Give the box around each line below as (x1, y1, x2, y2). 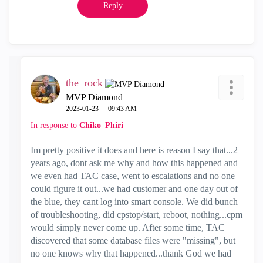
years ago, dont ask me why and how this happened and (31, 158, 238, 168)
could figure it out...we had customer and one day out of (31, 184, 238, 194)
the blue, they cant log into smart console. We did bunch (31, 197, 238, 207)
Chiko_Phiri (79, 121, 123, 130)
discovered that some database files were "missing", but (31, 235, 235, 245)
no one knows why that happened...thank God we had (31, 248, 231, 258)
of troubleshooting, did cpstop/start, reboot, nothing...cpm (31, 210, 242, 220)
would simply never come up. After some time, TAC (31, 222, 225, 232)
